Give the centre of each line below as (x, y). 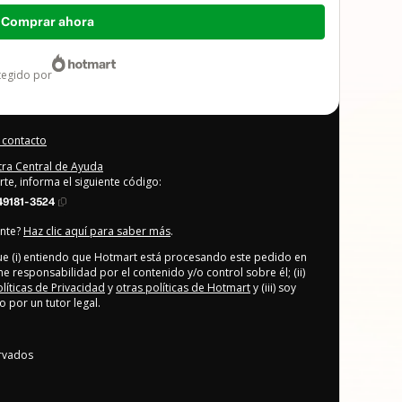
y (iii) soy (273, 288)
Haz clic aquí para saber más (97, 232)
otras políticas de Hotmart (183, 288)
